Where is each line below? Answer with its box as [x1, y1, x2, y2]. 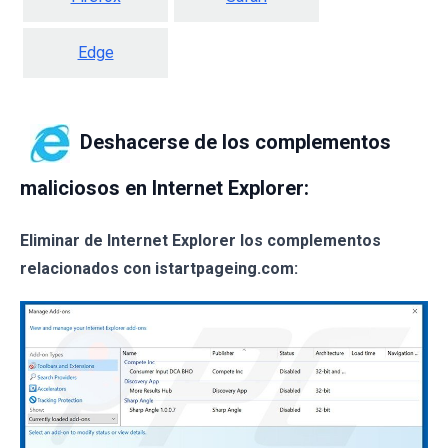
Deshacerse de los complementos [80, 129, 391, 154]
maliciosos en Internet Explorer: [20, 176, 309, 201]
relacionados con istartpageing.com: [20, 259, 298, 279]
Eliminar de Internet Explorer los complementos [20, 231, 381, 251]
